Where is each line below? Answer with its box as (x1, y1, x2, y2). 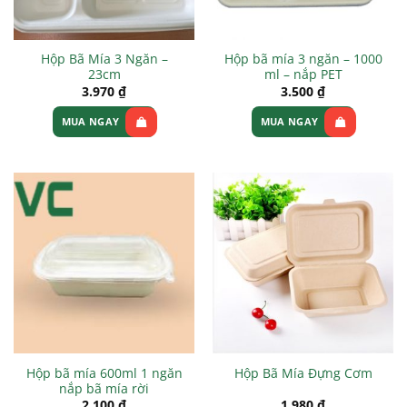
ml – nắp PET (263, 65, 342, 84)
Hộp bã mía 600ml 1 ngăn (25, 363, 183, 382)
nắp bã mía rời (59, 379, 149, 397)
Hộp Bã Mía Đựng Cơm (233, 364, 372, 382)
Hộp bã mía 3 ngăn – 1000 (223, 50, 382, 68)
